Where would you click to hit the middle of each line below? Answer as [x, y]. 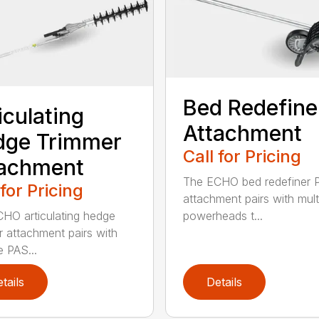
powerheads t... [223, 216]
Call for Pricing [242, 157]
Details [224, 282]
